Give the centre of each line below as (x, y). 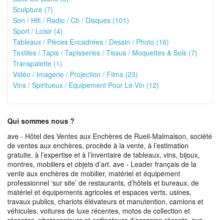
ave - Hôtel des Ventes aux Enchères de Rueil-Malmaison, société (110, 136)
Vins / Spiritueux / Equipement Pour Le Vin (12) (86, 85)
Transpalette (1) (38, 63)
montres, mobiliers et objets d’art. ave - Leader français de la (102, 164)
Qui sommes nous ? (41, 121)
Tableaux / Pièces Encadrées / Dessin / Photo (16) (91, 42)
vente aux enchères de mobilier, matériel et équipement (94, 173)
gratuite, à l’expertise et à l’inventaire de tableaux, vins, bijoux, (104, 155)
